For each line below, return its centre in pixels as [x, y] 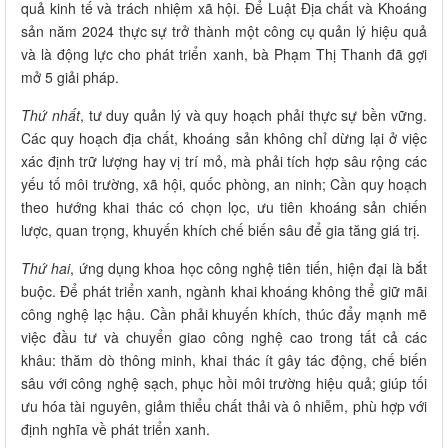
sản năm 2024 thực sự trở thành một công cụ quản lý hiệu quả [224, 30]
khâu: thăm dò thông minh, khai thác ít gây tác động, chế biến [224, 359]
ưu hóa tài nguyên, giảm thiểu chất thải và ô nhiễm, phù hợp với [224, 405]
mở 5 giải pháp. [70, 76]
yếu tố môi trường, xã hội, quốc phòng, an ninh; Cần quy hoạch [224, 183]
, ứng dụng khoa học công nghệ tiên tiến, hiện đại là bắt [249, 267]
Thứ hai [46, 267]
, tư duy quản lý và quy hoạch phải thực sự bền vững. [253, 114]
